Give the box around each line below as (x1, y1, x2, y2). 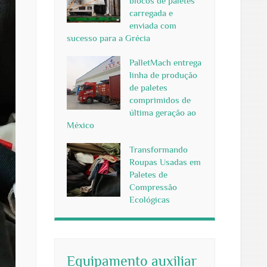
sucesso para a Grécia (67, 33, 150, 43)
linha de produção (129, 70, 197, 80)
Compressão (129, 182, 177, 192)
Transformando (129, 144, 188, 154)
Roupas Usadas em (129, 157, 201, 167)
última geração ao (129, 107, 196, 117)
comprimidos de (129, 95, 191, 105)
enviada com (129, 20, 176, 30)
